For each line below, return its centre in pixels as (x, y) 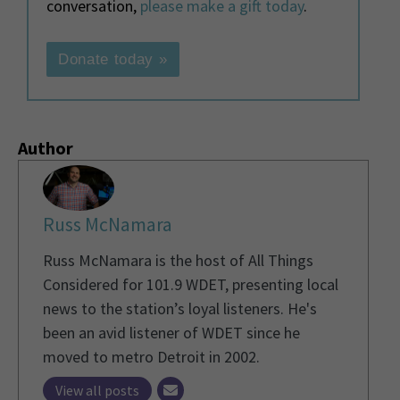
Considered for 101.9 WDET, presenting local (191, 285)
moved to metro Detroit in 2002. (151, 357)
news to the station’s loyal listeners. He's (180, 309)
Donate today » (113, 59)
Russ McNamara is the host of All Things (178, 261)
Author (46, 147)
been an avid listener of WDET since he (171, 333)
